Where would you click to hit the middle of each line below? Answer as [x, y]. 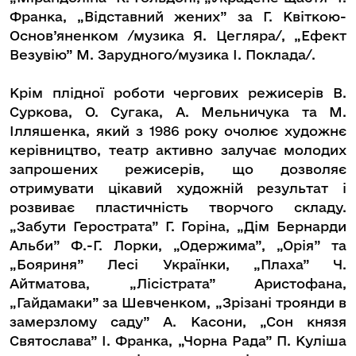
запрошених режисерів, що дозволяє [178, 169]
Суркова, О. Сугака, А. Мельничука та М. [178, 112]
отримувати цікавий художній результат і [178, 188]
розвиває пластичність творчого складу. [178, 207]
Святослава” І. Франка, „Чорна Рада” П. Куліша [178, 341]
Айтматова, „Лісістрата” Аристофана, [178, 284]
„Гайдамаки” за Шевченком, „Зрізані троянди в [178, 303]
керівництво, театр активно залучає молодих [178, 150]
